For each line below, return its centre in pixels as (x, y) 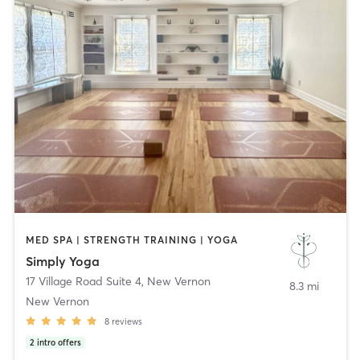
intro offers (59, 342)
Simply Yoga (62, 261)
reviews (127, 321)
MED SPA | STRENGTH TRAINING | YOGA (131, 240)
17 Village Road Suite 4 (83, 281)
